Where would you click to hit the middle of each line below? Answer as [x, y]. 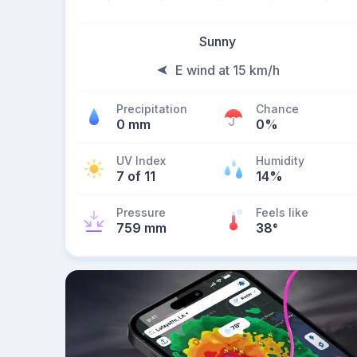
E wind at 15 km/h [227, 70]
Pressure [141, 212]
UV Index [141, 161]
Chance [277, 109]
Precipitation [152, 109]
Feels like [282, 212]
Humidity [280, 161]
